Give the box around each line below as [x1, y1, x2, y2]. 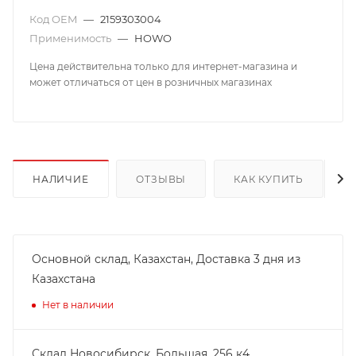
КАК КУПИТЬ [234, 172, 304, 185]
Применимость [29, 32, 114, 44]
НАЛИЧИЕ [33, 172, 89, 185]
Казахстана [32, 271, 95, 286]
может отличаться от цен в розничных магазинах [29, 76, 272, 88]
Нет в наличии [42, 298, 114, 311]
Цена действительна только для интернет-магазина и [29, 60, 297, 72]
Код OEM [29, 13, 79, 25]
